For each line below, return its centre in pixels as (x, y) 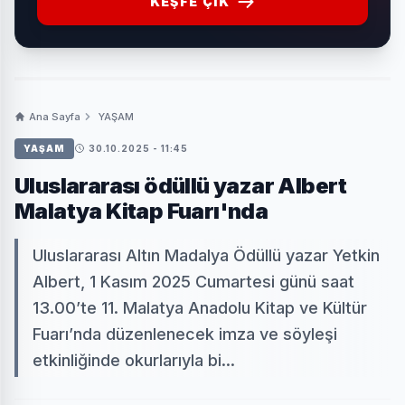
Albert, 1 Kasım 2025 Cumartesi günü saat (193, 281)
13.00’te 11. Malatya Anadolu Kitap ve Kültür (200, 307)
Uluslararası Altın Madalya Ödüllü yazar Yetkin (206, 255)
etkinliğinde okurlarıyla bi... (134, 360)
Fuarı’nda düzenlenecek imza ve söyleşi (185, 334)
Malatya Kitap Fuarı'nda (141, 211)
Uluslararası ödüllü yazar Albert (181, 185)
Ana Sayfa (55, 116)
